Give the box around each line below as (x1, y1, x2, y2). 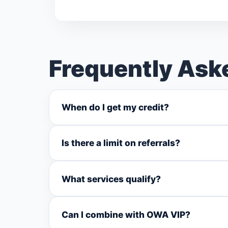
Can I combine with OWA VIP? (62, 209, 190, 220)
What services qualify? (62, 173, 161, 184)
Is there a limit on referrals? (62, 137, 180, 149)
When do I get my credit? (62, 102, 169, 113)
